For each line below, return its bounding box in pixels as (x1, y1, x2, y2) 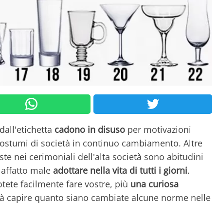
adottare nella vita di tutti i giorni (53, 164, 187, 176)
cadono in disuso (54, 123, 125, 135)
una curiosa (130, 178, 179, 190)
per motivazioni (125, 123, 191, 135)
